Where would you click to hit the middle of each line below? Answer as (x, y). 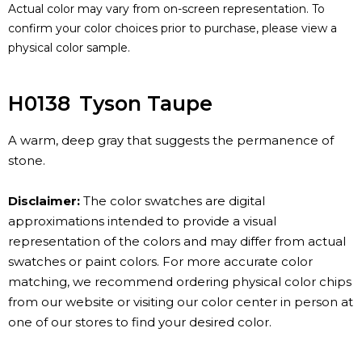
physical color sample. (69, 48)
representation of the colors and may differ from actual (177, 242)
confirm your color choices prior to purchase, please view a (173, 29)
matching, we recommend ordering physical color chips (180, 282)
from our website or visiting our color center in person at (181, 302)
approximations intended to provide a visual (142, 221)
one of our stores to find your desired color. (140, 322)
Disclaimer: (44, 201)
